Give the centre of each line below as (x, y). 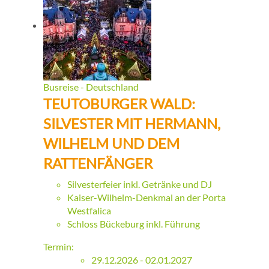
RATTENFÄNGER (98, 163)
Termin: (59, 247)
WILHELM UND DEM (111, 144)
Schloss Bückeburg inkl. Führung (134, 224)
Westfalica (89, 211)
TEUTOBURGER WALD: (119, 104)
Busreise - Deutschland (91, 87)
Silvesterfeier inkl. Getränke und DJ (140, 184)
